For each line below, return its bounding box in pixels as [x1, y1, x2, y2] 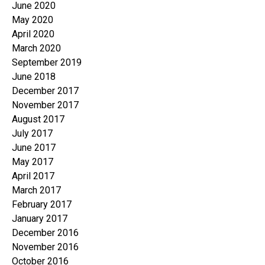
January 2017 [12, 213, 67, 225]
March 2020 [12, 43, 61, 54]
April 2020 [12, 28, 54, 40]
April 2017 [12, 170, 54, 182]
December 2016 [12, 227, 79, 239]
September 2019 [12, 57, 82, 69]
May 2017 [12, 156, 53, 168]
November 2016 [12, 241, 79, 253]
